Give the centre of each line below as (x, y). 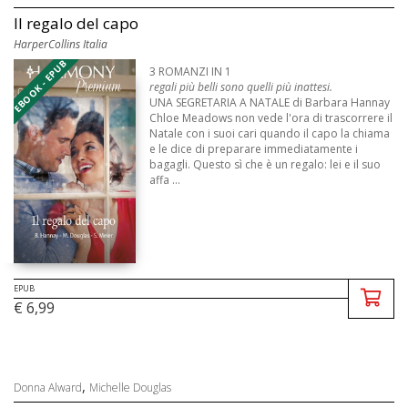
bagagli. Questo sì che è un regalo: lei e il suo (265, 164)
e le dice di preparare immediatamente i (254, 148)
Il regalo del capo (76, 23)
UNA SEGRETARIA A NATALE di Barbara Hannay (270, 102)
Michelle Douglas (130, 388)
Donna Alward (48, 388)
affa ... (165, 179)
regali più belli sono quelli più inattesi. (241, 87)
